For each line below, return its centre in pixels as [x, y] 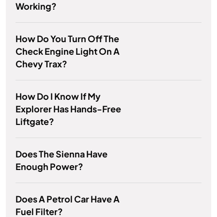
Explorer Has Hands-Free [68, 109]
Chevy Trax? [41, 64]
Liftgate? [35, 122]
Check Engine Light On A [68, 51]
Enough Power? [49, 167]
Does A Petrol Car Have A [68, 199]
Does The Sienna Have [62, 154]
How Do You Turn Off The [67, 39]
